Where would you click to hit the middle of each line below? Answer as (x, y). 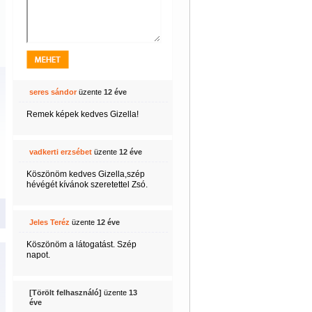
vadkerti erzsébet (60, 152)
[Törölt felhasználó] (65, 292)
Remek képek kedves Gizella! (82, 114)
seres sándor (53, 92)
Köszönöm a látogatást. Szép (81, 244)
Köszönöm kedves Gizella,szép (85, 174)
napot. (38, 255)
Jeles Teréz (49, 222)
